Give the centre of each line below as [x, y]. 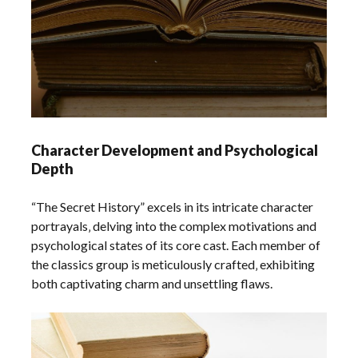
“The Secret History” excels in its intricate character [173, 207]
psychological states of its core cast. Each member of [176, 245]
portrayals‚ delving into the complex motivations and [174, 226]
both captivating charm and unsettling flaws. [152, 284]
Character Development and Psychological [175, 151]
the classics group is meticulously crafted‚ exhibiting [173, 265]
